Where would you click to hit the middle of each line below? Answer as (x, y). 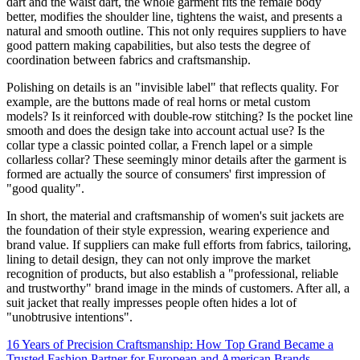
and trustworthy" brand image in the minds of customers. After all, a (178, 288)
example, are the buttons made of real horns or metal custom (158, 101)
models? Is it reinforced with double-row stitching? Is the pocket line (180, 116)
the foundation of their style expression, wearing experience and (168, 230)
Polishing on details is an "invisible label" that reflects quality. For (172, 87)
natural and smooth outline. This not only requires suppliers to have (176, 31)
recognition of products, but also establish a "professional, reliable (172, 273)
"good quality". (45, 188)
